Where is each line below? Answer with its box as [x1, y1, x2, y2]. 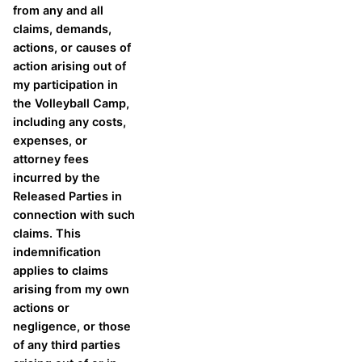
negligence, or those [13, 319, 131, 334]
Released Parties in [13, 189, 122, 204]
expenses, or [13, 133, 87, 148]
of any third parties [13, 338, 120, 352]
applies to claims [13, 263, 108, 278]
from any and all [13, 3, 103, 18]
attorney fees [13, 152, 89, 166]
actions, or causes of [13, 40, 131, 55]
